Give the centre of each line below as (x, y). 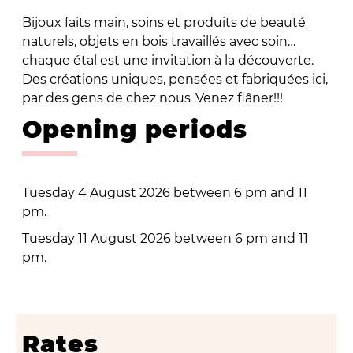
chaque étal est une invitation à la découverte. (167, 60)
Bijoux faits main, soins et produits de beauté (163, 22)
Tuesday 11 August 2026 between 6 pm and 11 (165, 238)
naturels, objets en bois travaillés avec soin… (158, 41)
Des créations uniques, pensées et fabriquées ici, (175, 79)
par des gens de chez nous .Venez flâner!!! (152, 98)
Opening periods (134, 129)
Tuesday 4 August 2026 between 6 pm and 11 (164, 192)
